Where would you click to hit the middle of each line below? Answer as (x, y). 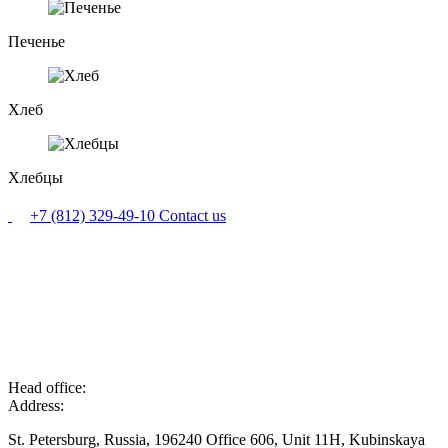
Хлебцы (35, 177)
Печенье (36, 41)
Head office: (47, 387)
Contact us (192, 215)
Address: (36, 405)
